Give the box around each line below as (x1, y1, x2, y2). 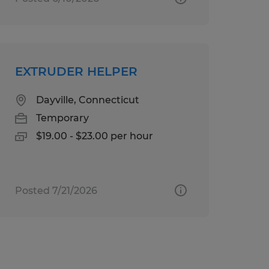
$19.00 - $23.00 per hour (35, 130, 153, 142)
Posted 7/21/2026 (14, 184, 97, 196)
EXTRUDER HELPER (14, 64, 138, 79)
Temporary (35, 112, 89, 124)
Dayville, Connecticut (35, 94, 139, 106)
